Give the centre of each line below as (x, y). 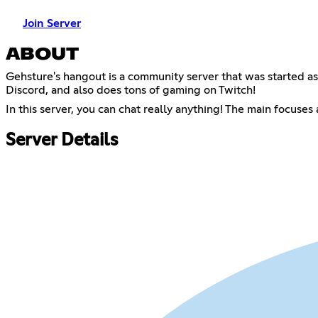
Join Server (52, 23)
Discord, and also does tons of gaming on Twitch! (131, 90)
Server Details (62, 140)
